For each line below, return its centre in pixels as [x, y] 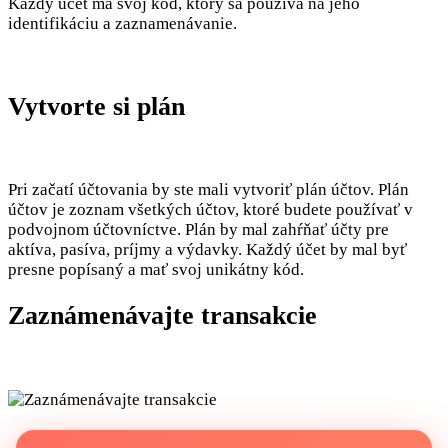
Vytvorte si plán [96, 107]
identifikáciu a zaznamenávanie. [122, 24]
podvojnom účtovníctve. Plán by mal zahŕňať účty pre [198, 230]
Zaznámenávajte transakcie [162, 316]
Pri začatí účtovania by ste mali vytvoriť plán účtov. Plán [208, 190]
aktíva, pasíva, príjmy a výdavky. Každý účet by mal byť [207, 250]
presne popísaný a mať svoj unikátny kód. [156, 270]
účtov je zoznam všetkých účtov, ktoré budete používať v [210, 210]
